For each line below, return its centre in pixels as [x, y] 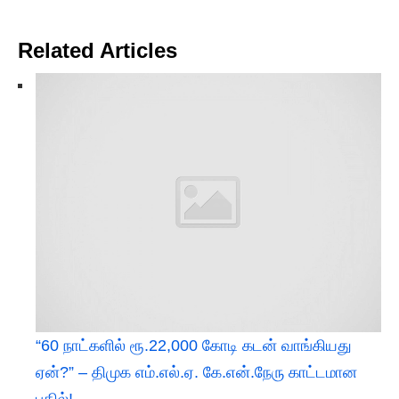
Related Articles [98, 51]
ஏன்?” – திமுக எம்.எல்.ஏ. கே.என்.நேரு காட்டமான [196, 373]
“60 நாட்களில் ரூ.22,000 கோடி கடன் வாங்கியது [194, 346]
